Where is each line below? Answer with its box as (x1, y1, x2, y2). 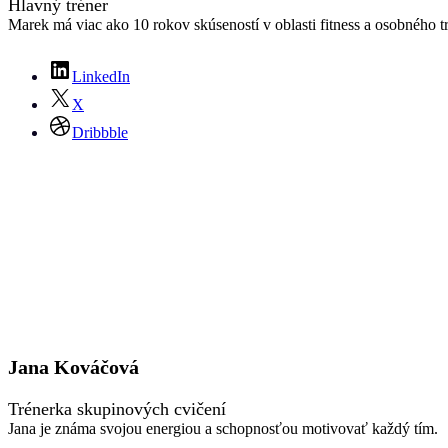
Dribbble (72, 123, 128, 141)
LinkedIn (72, 67, 130, 85)
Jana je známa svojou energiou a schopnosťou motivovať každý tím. (8, 419, 438, 437)
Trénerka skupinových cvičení (8, 398, 226, 419)
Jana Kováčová (8, 355, 139, 378)
